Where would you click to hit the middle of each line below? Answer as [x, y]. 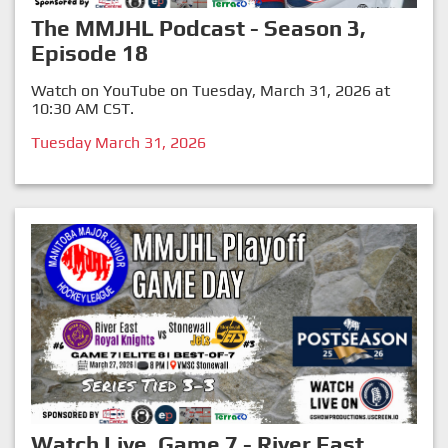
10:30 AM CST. [82, 109]
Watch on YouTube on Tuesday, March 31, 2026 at [210, 91]
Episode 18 [89, 53]
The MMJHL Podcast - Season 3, [198, 28]
